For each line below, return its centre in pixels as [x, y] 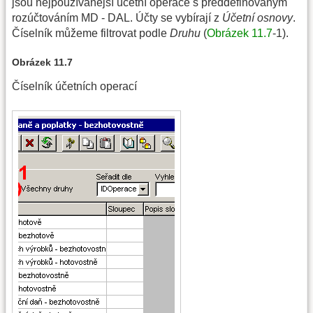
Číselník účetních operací [74, 87]
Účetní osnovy [257, 17]
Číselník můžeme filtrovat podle [91, 33]
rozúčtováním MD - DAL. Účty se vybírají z [117, 17]
